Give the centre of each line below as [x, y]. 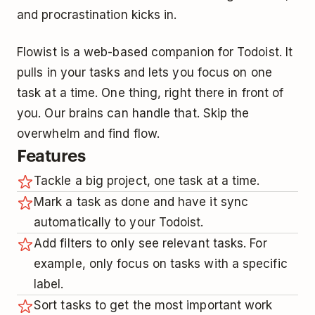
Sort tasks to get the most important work [153, 305]
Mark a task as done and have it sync [141, 201]
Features [51, 154]
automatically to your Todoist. [119, 222]
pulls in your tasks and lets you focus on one [144, 72]
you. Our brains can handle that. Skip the [133, 113]
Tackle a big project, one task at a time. [147, 180]
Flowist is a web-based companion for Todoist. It [155, 52]
